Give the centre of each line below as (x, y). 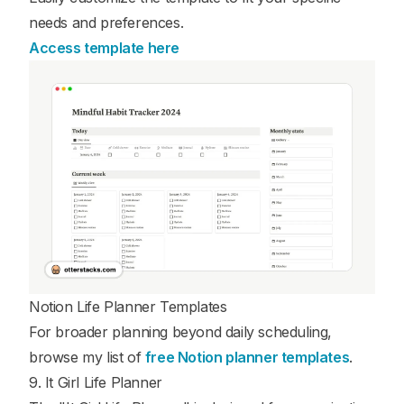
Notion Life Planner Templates (128, 307)
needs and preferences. (106, 23)
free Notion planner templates (247, 358)
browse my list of (87, 358)
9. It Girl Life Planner (96, 383)
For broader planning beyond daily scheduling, (181, 332)
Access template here (104, 48)
